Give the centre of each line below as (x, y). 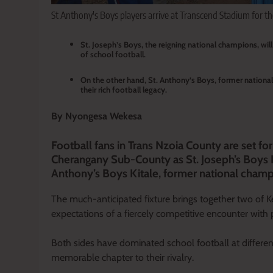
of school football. (113, 54)
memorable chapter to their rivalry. (122, 257)
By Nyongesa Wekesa (97, 116)
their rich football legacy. (124, 89)
